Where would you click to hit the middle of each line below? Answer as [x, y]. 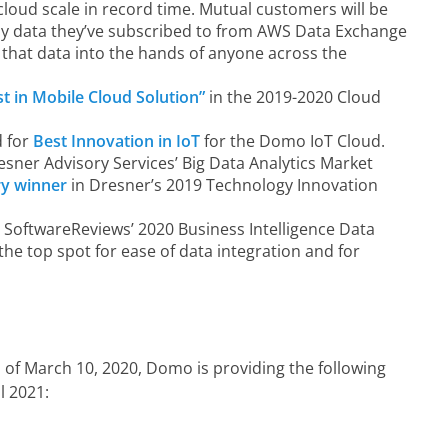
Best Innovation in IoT [116, 141]
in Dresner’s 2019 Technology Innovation [222, 185]
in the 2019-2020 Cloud [293, 97]
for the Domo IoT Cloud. [292, 141]
